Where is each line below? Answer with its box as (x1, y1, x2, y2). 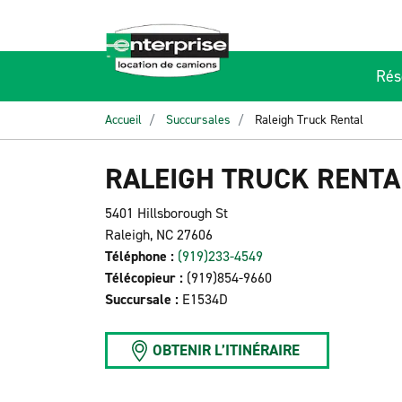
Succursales (166, 111, 231, 128)
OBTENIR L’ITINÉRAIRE (153, 340, 300, 360)
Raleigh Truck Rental (255, 111, 363, 128)
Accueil (105, 111, 142, 128)
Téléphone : (105, 247, 174, 266)
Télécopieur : (105, 268, 183, 287)
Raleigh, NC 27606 (105, 225, 213, 244)
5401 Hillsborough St (105, 204, 228, 223)
